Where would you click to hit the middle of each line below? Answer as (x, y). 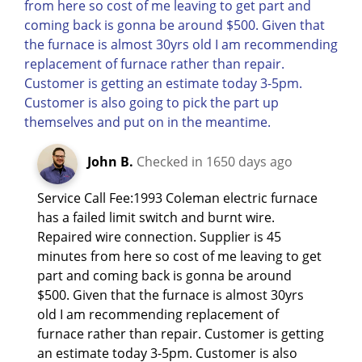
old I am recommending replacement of (158, 314)
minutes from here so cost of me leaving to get (179, 256)
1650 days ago (249, 161)
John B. (110, 161)
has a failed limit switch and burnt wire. (156, 217)
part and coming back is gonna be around (164, 275)
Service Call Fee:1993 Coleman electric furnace (177, 198)
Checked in (171, 161)
